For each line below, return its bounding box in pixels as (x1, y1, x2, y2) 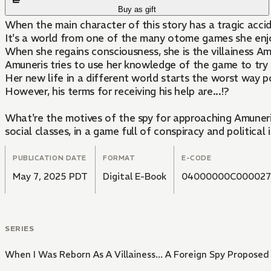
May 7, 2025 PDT (13, 171, 88, 183)
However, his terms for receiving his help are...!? (5, 85, 232, 99)
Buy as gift (118, 5, 157, 15)
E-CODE (181, 154, 212, 163)
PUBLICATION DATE (13, 154, 87, 163)
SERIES (5, 224, 34, 233)
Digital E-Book (103, 171, 166, 183)
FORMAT (103, 154, 135, 163)
